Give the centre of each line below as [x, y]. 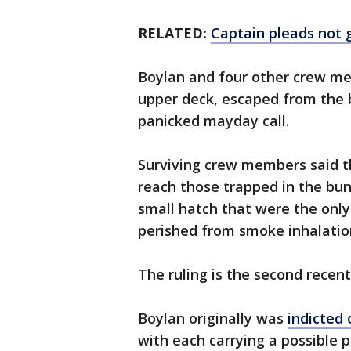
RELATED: [172, 33]
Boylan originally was [213, 318]
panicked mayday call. [213, 121]
